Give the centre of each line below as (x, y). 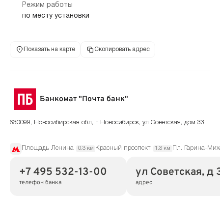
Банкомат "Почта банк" (84, 99)
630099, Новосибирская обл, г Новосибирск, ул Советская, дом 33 (107, 123)
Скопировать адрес (122, 50)
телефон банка (40, 183)
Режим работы (47, 5)
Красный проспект (123, 149)
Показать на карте (49, 50)
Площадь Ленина (48, 149)
